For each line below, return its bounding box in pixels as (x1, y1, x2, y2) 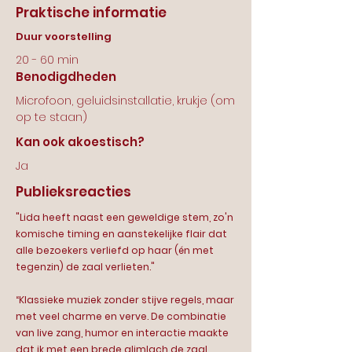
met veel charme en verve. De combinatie (16, 310, 226, 323)
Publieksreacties (16, 182, 131, 201)
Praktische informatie (16, 3, 167, 22)
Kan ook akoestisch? (16, 134, 145, 150)
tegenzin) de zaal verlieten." (16, 260, 155, 273)
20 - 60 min (16, 52, 79, 68)
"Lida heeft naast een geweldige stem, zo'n (16, 211, 233, 224)
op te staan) (16, 109, 87, 125)
